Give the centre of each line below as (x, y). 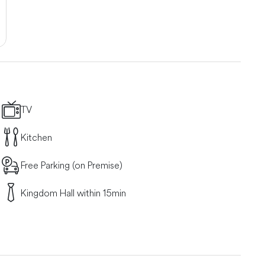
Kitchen (36, 138)
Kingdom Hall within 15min (73, 193)
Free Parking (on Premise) (71, 165)
